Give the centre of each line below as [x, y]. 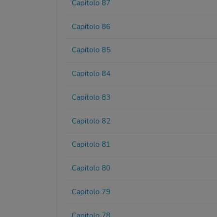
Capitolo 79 [91, 192]
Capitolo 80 [91, 168]
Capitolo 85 [91, 50]
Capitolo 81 [91, 145]
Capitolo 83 [91, 97]
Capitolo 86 [91, 26]
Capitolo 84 [91, 74]
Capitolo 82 [91, 121]
